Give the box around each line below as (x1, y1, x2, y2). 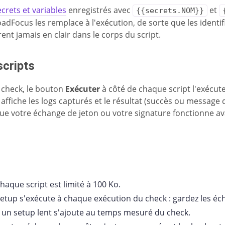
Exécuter (65, 83, 100, 94)
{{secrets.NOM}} (136, 6, 204, 15)
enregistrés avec (66, 5, 133, 16)
